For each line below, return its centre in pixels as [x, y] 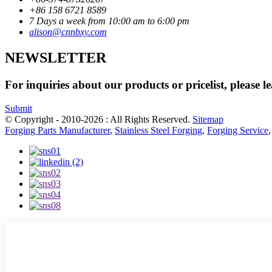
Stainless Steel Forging [158, 130]
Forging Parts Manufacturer [57, 130]
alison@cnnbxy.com [68, 32]
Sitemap [208, 119]
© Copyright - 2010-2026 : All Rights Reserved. [99, 119]
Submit [19, 108]
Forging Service [238, 130]
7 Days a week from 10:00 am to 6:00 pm [109, 21]
